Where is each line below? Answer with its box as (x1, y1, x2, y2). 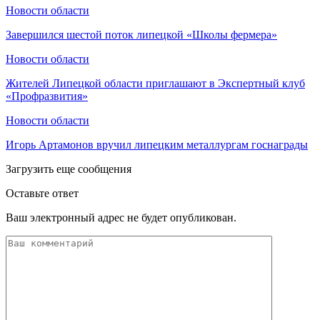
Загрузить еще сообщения (6, 162, 131, 175)
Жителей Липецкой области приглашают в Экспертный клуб (6, 76, 305, 89)
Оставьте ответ (6, 186, 79, 199)
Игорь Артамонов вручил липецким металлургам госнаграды (6, 138, 308, 151)
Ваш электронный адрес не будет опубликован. (6, 211, 236, 224)
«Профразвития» (6, 89, 88, 102)
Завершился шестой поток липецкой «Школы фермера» (6, 28, 277, 41)
